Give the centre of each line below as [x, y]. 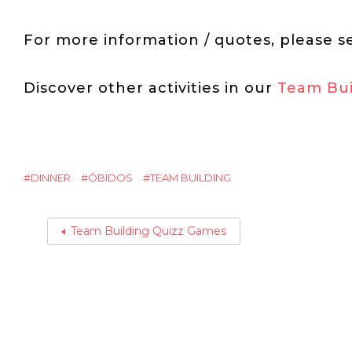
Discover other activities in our [150, 88]
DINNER [51, 178]
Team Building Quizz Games [148, 231]
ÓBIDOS [110, 178]
